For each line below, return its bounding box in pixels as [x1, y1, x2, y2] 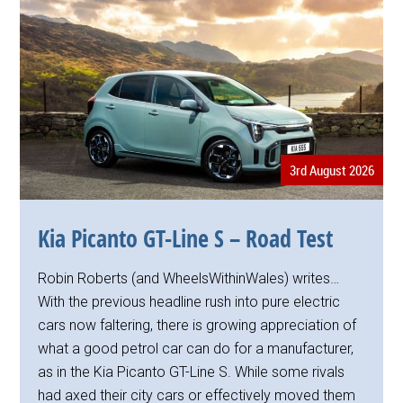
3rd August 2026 [289, 160, 374, 179]
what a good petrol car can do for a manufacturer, [38, 339, 354, 357]
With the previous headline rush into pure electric [38, 292, 341, 310]
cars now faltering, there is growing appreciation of [38, 316, 357, 334]
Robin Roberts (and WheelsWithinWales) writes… [38, 269, 340, 287]
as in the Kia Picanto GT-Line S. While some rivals [38, 363, 345, 381]
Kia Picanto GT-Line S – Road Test [38, 221, 334, 255]
